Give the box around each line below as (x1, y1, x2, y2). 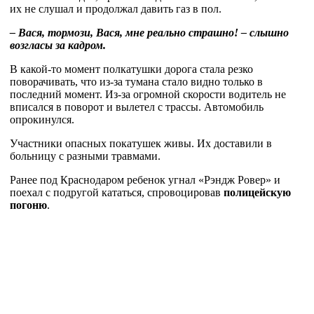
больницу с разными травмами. (10, 150, 161, 162)
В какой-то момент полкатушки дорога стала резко (10, 63, 253, 75)
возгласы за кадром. (10, 39, 106, 51)
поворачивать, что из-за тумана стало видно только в (10, 76, 263, 88)
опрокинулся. (10, 114, 74, 125)
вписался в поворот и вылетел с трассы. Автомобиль (10, 101, 264, 113)
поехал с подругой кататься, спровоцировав (10, 186, 224, 198)
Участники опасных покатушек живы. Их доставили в (10, 137, 272, 149)
